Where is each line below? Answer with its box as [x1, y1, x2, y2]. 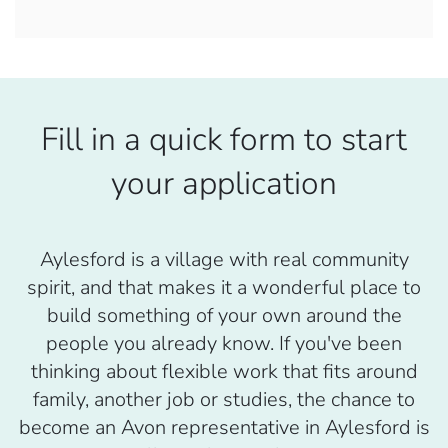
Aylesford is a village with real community [39, 246, 409, 274]
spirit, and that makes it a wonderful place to [27, 274, 421, 302]
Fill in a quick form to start [41, 118, 407, 162]
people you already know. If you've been [46, 330, 402, 358]
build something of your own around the [46, 302, 402, 330]
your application [111, 162, 337, 206]
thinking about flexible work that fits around [30, 358, 418, 386]
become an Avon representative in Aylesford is [18, 414, 430, 442]
